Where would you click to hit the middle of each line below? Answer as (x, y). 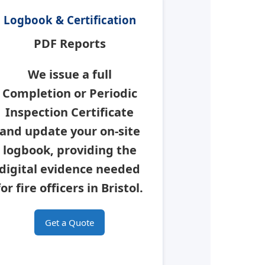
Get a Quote (70, 223)
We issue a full (70, 75)
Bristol (121, 188)
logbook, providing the (70, 150)
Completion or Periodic (70, 93)
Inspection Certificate (70, 112)
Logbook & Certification (70, 20)
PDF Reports (70, 44)
